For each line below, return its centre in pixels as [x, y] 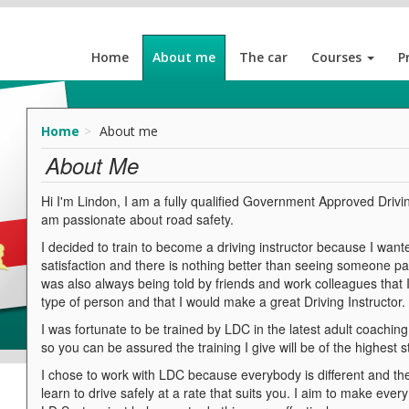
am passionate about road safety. [137, 219]
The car [263, 57]
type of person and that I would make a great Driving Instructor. [223, 301]
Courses [338, 57]
